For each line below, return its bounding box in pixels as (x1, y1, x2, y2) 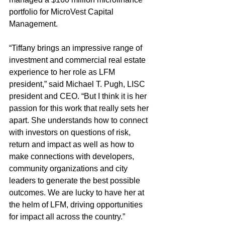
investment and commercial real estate (9, 55, 148, 64)
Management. (9, 19, 58, 28)
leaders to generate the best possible (9, 176, 142, 185)
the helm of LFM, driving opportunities (9, 200, 145, 209)
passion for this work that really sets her (9, 103, 151, 113)
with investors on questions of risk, (9, 128, 133, 137)
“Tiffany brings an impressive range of (9, 43, 144, 52)
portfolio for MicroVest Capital (9, 7, 116, 16)
